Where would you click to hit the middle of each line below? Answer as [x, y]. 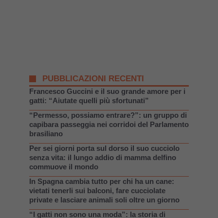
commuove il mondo [64, 166]
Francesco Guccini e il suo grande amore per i [107, 91]
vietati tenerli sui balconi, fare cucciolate [97, 190]
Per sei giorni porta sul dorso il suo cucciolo [104, 148]
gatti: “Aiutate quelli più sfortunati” [89, 100]
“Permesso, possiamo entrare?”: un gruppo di [108, 115]
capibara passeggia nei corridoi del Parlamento [109, 124]
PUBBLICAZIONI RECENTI [93, 78]
